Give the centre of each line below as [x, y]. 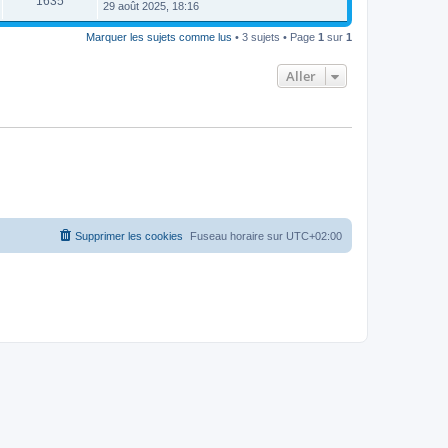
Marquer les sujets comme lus [159, 37]
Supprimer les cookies [129, 235]
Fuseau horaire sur [238, 235]
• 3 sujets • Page [275, 37]
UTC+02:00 [314, 235]
